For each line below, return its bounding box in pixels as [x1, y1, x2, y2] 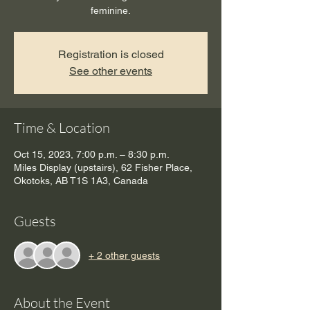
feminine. [91, 5, 131, 17]
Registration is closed [57, 48, 164, 62]
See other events [69, 64, 152, 78]
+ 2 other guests [89, 249, 160, 261]
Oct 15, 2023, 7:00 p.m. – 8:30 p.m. [14, 149, 170, 161]
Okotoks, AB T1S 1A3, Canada [14, 175, 148, 187]
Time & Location [14, 119, 110, 137]
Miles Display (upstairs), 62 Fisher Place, [14, 162, 192, 174]
